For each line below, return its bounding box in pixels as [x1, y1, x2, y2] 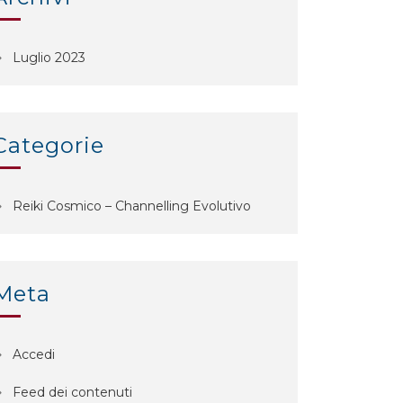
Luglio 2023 [13, 49, 86, 67]
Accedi [13, 346, 56, 363]
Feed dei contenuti [13, 384, 133, 401]
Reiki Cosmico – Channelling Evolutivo [13, 198, 252, 215]
